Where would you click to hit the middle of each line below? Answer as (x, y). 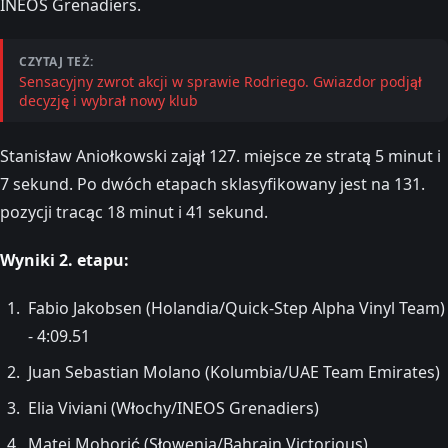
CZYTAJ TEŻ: (56, 61)
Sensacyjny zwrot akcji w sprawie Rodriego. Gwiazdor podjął (220, 81)
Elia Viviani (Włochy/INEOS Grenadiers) (173, 407)
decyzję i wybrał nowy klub (108, 100)
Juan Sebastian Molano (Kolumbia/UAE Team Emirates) (234, 371)
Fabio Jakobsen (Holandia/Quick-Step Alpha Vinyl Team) (236, 307)
